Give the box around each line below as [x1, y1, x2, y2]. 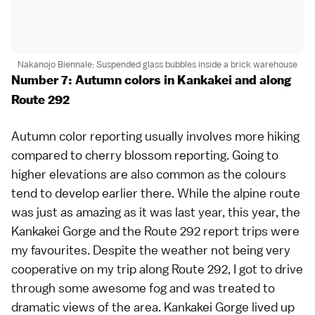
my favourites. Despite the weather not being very [11, 241, 290, 258]
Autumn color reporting [11, 127, 142, 144]
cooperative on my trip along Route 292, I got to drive [11, 260, 303, 277]
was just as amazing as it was [11, 203, 175, 220]
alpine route [233, 184, 300, 201]
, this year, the [222, 203, 300, 220]
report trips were [200, 222, 300, 239]
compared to [11, 146, 85, 163]
